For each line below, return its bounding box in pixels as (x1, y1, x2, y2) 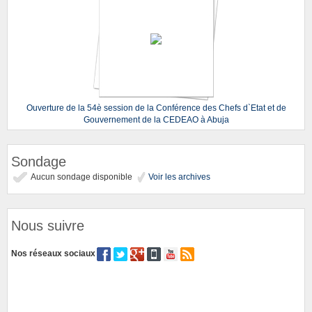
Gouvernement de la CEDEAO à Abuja (83, 114, 229, 125)
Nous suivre (11, 217, 84, 233)
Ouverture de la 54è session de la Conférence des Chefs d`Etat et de (26, 102, 286, 113)
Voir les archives (146, 171, 210, 182)
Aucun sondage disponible (29, 171, 136, 182)
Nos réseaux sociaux (11, 248, 95, 258)
